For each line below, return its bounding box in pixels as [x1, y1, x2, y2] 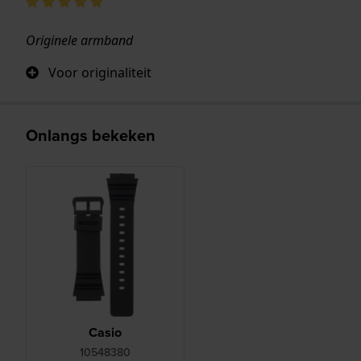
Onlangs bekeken [26, 122, 156, 147]
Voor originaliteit [48, 63, 151, 81]
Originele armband [26, 31, 133, 49]
